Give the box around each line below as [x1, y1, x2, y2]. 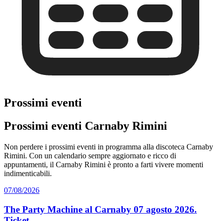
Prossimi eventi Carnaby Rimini [4, 119, 167, 133]
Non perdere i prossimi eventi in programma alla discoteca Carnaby [4, 143, 213, 151]
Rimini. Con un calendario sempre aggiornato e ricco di [4, 151, 176, 160]
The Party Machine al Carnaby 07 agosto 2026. [4, 204, 197, 215]
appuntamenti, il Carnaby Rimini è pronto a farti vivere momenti [4, 160, 203, 169]
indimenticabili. [4, 169, 52, 178]
